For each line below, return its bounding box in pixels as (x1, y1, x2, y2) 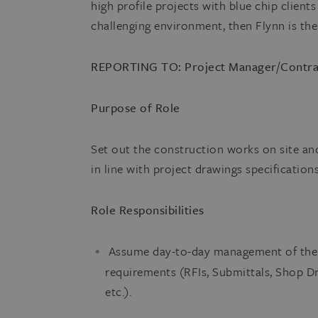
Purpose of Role (91, 99, 180, 116)
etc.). (105, 283, 132, 300)
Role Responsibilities (91, 201, 204, 219)
